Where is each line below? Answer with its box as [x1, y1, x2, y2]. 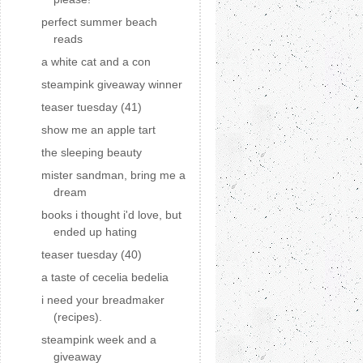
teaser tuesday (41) [41, 100, 142, 113]
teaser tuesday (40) [41, 248, 142, 261]
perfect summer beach [41, 15, 157, 28]
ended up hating [53, 225, 137, 238]
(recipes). [53, 310, 102, 323]
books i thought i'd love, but [41, 208, 181, 221]
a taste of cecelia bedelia [41, 271, 169, 284]
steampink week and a [41, 333, 156, 346]
